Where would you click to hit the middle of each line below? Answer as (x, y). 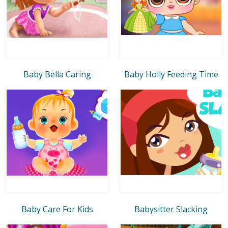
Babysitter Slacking (171, 209)
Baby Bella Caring (57, 74)
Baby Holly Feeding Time (171, 74)
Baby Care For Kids (57, 209)
